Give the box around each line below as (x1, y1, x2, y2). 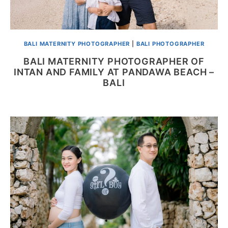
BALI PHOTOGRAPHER (136, 40, 205, 47)
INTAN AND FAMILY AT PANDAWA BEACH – (14, 67, 214, 78)
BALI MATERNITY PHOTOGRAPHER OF (23, 56, 205, 67)
